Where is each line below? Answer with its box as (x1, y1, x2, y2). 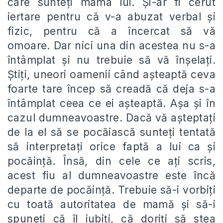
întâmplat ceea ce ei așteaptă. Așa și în (7, 97, 216, 110)
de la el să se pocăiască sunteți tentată (7, 126, 216, 138)
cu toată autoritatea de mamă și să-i (7, 198, 216, 211)
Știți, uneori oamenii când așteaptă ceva (7, 68, 216, 81)
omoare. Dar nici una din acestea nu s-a (7, 39, 216, 52)
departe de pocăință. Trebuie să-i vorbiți (7, 184, 216, 196)
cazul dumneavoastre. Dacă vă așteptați (7, 111, 216, 124)
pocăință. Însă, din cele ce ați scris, (7, 155, 216, 167)
